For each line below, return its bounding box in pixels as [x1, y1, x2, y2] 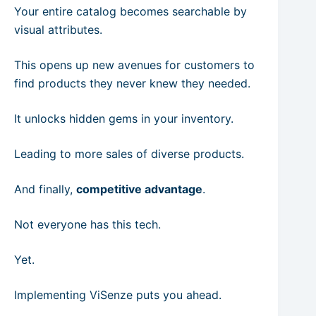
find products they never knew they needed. [14, 76, 250, 90]
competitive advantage [76, 182, 202, 196]
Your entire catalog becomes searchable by [14, 4, 247, 18]
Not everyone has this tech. [14, 217, 161, 231]
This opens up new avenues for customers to [14, 58, 255, 72]
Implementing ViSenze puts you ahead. [14, 288, 221, 302]
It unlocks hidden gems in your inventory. [14, 111, 233, 126]
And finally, [14, 182, 76, 196]
